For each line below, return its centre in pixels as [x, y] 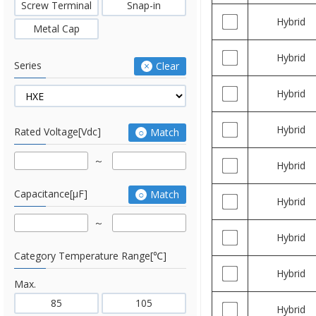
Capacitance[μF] [51, 194]
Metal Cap [56, 29]
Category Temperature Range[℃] [90, 256]
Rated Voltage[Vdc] [57, 132]
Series [28, 65]
